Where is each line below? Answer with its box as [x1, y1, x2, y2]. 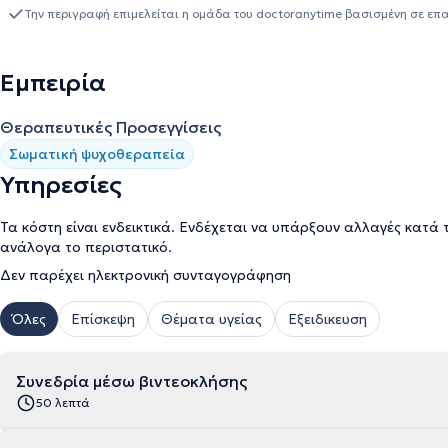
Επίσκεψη [71, 310, 135, 328]
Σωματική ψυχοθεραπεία [9, 145, 185, 163]
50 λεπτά [36, 395, 90, 410]
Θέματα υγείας [161, 310, 262, 328]
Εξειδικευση [288, 310, 367, 328]
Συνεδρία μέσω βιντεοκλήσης [16, 371, 247, 391]
